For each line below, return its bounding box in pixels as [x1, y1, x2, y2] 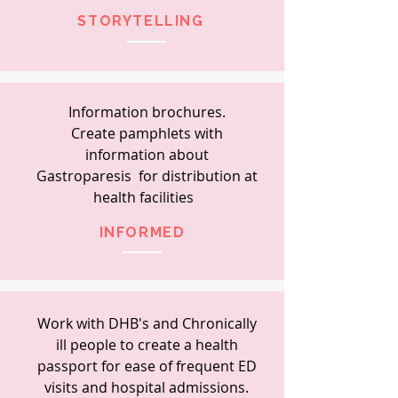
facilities [139, 187, 201, 207]
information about [84, 144, 209, 164]
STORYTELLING [62, 12, 204, 29]
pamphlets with [118, 123, 223, 143]
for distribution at [134, 165, 258, 186]
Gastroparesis [36, 165, 135, 186]
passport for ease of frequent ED [36, 355, 257, 376]
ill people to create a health [55, 334, 238, 354]
